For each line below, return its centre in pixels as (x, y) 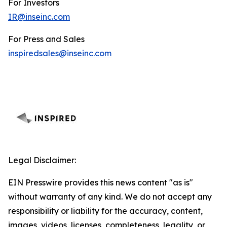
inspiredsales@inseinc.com (60, 53)
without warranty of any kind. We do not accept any (110, 197)
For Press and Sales (46, 39)
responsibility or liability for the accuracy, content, (105, 211)
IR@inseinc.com (39, 17)
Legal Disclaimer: (42, 160)
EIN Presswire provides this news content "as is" (101, 182)
